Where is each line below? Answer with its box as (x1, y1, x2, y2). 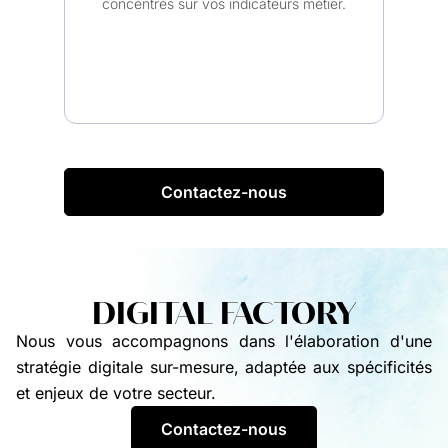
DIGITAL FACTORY (92, 293, 356, 332)
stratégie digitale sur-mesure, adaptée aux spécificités (16, 357, 432, 378)
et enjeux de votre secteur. (16, 383, 216, 404)
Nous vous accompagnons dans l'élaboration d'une (16, 331, 432, 352)
